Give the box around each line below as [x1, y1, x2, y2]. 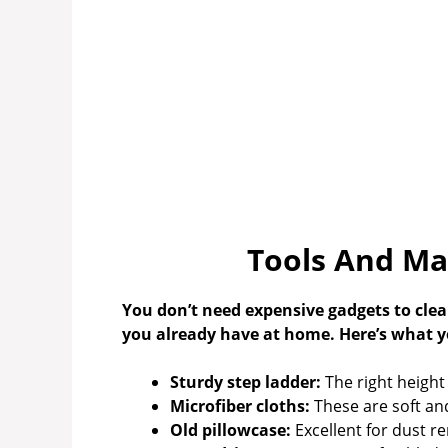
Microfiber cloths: [170, 395, 310, 418]
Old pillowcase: [170, 419, 291, 442]
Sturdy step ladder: [170, 371, 321, 394]
